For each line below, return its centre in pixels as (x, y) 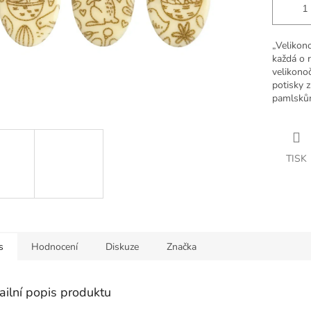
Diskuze (122, 246)
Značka (182, 246)
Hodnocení (54, 246)
